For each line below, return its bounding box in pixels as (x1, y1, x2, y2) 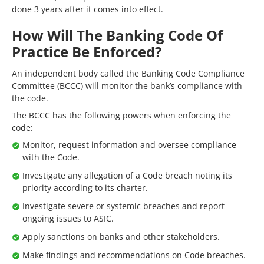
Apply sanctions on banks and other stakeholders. (22, 231, 220, 242)
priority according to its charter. (22, 182, 148, 193)
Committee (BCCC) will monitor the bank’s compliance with (12, 80, 242, 91)
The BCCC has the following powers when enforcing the (12, 110, 231, 121)
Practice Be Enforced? (12, 42, 161, 61)
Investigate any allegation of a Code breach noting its (22, 170, 232, 181)
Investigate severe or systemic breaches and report (22, 200, 225, 212)
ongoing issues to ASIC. (22, 213, 114, 224)
